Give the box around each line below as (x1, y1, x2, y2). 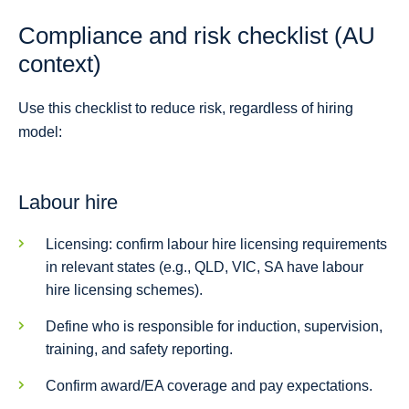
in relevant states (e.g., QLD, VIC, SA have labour (46, 259, 363, 276)
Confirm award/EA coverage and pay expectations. (46, 378, 372, 394)
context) (18, 50, 101, 79)
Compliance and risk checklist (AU (18, 22, 375, 50)
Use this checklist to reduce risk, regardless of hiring (18, 100, 353, 117)
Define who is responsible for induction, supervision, (46, 319, 383, 335)
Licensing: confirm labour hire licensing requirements (46, 236, 387, 253)
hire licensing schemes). (46, 282, 203, 299)
